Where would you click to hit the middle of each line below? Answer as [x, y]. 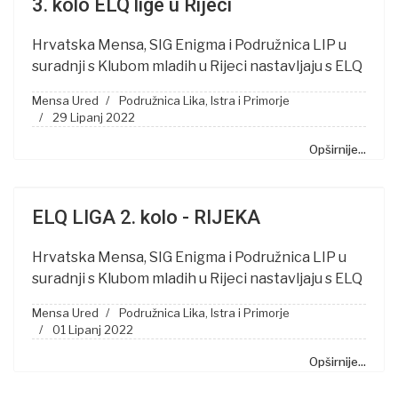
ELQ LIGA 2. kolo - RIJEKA [146, 217]
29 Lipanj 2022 [94, 117]
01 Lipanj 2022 [93, 330]
